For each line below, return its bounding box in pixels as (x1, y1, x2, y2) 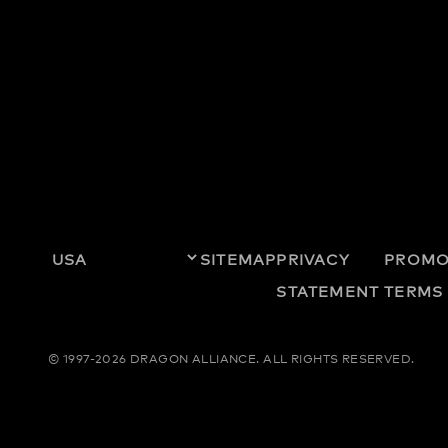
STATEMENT (276, 282, 380, 300)
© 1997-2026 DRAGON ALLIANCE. (48, 352, 260, 366)
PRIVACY (276, 250, 350, 268)
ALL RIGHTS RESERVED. (259, 352, 415, 366)
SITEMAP (200, 250, 277, 268)
